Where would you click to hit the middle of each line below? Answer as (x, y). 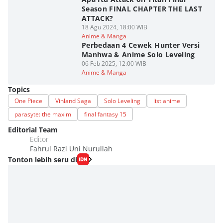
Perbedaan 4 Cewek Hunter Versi (141, 45)
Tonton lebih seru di (43, 159)
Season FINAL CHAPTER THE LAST (142, 9)
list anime (167, 101)
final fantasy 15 (105, 114)
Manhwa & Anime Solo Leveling (138, 55)
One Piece (28, 101)
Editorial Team (33, 130)
